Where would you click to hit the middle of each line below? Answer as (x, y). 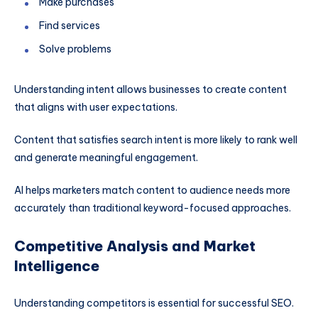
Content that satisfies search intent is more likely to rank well (156, 140)
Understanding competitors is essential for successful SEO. (154, 303)
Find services (70, 26)
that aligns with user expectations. (96, 108)
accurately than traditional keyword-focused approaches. (153, 208)
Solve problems (75, 49)
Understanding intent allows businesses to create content (150, 90)
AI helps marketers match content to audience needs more (152, 190)
